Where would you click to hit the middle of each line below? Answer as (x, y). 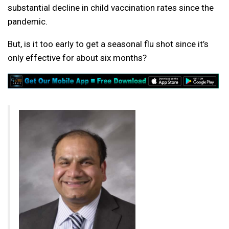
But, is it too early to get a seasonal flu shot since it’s (108, 44)
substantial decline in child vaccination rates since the (111, 8)
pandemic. (28, 21)
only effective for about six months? (77, 58)
